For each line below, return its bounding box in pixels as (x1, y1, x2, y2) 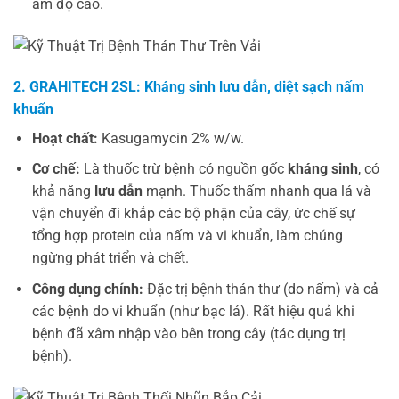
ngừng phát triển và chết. (31, 249, 189, 267)
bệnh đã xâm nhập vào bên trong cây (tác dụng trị (31, 324, 346, 342)
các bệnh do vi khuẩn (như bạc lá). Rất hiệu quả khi (31, 302, 354, 320)
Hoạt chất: (31, 129, 98, 147)
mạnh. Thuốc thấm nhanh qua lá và (142, 183, 371, 200)
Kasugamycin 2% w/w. (97, 129, 244, 147)
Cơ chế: (31, 160, 80, 178)
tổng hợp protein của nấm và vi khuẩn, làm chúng (31, 227, 343, 245)
